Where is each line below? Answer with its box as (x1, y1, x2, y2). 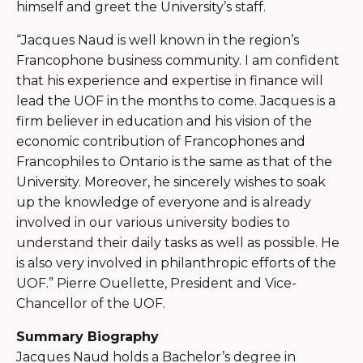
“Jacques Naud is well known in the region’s (16, 32, 299, 48)
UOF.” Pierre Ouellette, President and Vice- (16, 275, 297, 291)
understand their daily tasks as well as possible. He (16, 234, 340, 250)
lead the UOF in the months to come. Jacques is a (16, 92, 335, 109)
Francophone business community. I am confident (16, 52, 340, 68)
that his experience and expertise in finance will (16, 72, 323, 88)
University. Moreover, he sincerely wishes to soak (16, 173, 326, 190)
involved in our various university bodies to (16, 214, 290, 230)
